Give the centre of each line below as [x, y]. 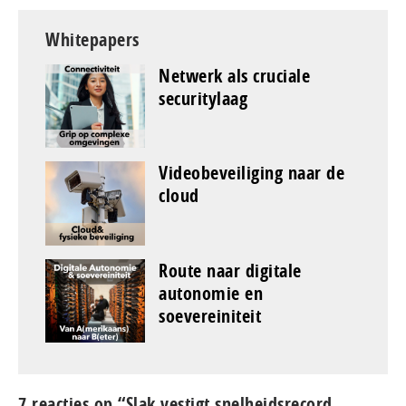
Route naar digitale [230, 270]
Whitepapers [92, 39]
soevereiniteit [210, 315]
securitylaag [203, 98]
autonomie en [211, 293]
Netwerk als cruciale [234, 75]
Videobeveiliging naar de [251, 173]
